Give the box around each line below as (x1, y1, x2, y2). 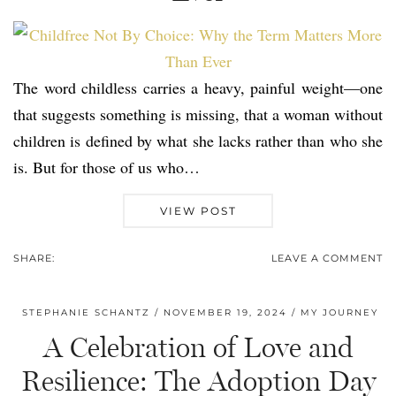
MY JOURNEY (301, 307, 378, 319)
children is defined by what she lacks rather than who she (13, 130, 383, 152)
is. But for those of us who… (13, 156, 200, 179)
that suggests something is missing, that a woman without (13, 103, 383, 126)
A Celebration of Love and (42, 331, 354, 365)
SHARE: (13, 252, 58, 265)
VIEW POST (159, 204, 237, 218)
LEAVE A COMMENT (271, 252, 383, 265)
